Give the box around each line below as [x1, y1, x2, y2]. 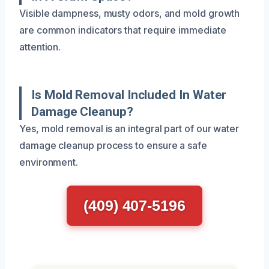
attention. [19, 40, 61, 53]
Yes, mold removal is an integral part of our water [19, 122, 240, 134]
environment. [19, 156, 79, 168]
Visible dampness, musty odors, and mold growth [19, 7, 240, 19]
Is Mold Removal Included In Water [31, 87, 227, 102]
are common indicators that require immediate [19, 23, 226, 36]
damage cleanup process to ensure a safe [19, 139, 207, 151]
